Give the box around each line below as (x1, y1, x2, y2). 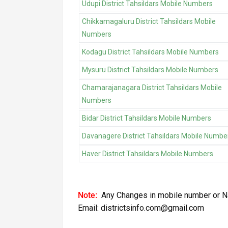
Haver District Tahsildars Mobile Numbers (82, 150, 213, 158)
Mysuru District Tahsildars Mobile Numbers (82, 66, 218, 74)
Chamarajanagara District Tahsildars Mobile (82, 83, 222, 92)
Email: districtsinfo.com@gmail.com (78, 203, 204, 213)
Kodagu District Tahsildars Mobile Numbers (82, 48, 219, 56)
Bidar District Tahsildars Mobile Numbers (82, 114, 211, 123)
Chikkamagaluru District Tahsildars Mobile (82, 17, 216, 26)
